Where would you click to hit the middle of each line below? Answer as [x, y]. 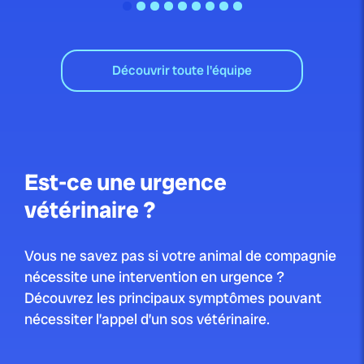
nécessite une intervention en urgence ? [154, 277]
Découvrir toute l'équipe [182, 71]
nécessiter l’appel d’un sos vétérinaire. [147, 319]
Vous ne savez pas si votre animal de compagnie [180, 256]
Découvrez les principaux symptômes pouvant [173, 298]
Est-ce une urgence [126, 183]
